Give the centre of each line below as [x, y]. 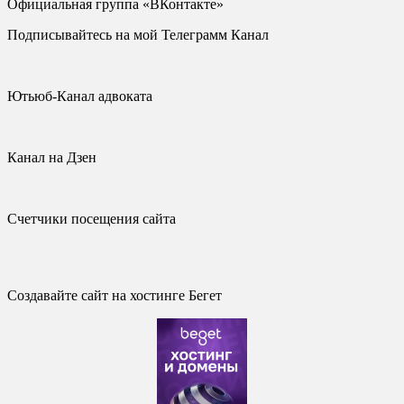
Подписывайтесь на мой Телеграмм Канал [138, 34]
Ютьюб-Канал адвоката [80, 96]
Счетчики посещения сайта [92, 218]
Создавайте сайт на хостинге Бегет [115, 295]
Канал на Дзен [52, 157]
